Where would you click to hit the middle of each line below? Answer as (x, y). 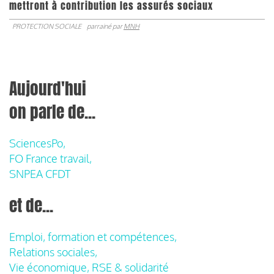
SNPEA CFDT (40, 173)
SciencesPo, (37, 143)
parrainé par (105, 26)
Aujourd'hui (48, 88)
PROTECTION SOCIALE (47, 26)
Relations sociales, (53, 252)
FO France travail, (50, 158)
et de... (31, 205)
